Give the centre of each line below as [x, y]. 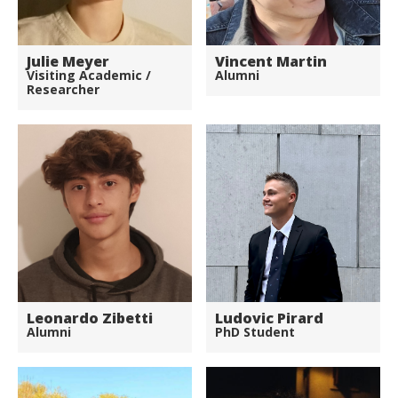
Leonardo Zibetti [90, 318]
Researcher [63, 89]
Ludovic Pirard [269, 318]
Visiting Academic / [89, 75]
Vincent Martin [271, 61]
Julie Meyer [68, 61]
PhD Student [255, 331]
